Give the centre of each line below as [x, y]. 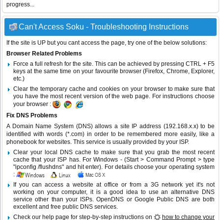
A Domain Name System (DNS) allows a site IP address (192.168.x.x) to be [110, 126]
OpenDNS [110, 200]
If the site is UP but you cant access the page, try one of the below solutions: [107, 43]
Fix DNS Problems [32, 116]
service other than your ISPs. [55, 200]
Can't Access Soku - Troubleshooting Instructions [104, 27]
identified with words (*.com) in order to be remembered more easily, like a [110, 134]
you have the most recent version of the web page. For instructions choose [114, 96]
